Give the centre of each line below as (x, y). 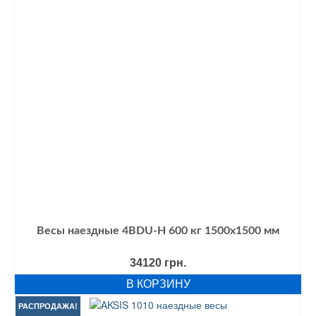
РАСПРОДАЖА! (48, 306)
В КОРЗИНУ (158, 284)
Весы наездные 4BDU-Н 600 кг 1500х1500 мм (158, 231)
